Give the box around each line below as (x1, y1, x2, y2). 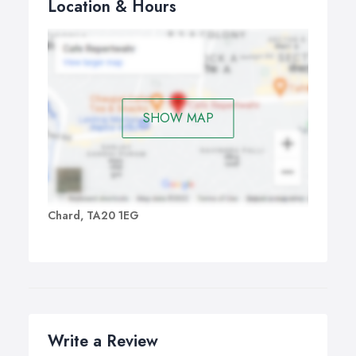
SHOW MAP (142, 108, 214, 127)
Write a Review (48, 330, 158, 354)
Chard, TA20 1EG (48, 207, 139, 224)
